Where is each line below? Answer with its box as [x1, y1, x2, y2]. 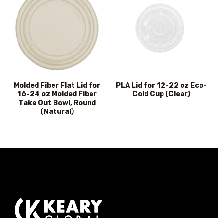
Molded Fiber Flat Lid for [14, 81, 100, 90]
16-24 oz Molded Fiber [17, 90, 97, 99]
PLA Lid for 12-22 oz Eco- [115, 81, 207, 90]
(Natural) [40, 107, 74, 116]
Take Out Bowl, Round [18, 98, 96, 108]
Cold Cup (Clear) [132, 90, 190, 99]
